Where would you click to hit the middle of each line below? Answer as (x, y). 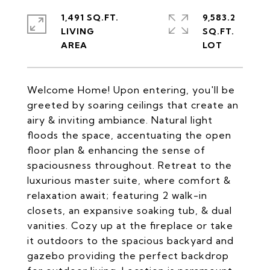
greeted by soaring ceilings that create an (133, 105)
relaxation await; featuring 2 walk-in (117, 195)
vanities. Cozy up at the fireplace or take (130, 225)
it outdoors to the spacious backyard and (130, 240)
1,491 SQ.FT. (90, 17)
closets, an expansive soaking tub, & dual (130, 210)
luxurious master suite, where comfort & (129, 180)
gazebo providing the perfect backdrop (128, 256)
